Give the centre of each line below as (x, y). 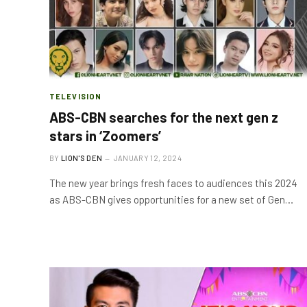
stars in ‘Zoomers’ (105, 136)
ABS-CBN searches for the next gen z (164, 117)
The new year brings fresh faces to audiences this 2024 (173, 183)
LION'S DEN (82, 158)
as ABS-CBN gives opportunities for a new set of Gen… (171, 199)
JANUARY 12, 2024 (147, 158)
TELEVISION (75, 96)
